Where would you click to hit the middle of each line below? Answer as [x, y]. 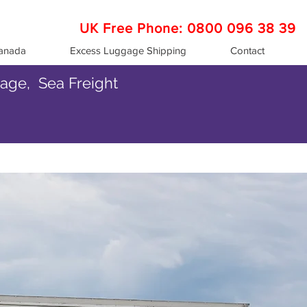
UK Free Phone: [133, 28]
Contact [247, 50]
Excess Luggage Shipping [128, 50]
